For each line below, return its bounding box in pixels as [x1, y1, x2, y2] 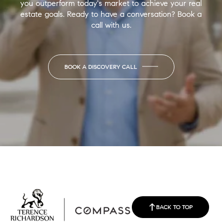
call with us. [91, 20, 131, 30]
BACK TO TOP [156, 203, 193, 211]
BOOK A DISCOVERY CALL [64, 62, 137, 70]
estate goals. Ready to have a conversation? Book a [20, 9, 202, 19]
